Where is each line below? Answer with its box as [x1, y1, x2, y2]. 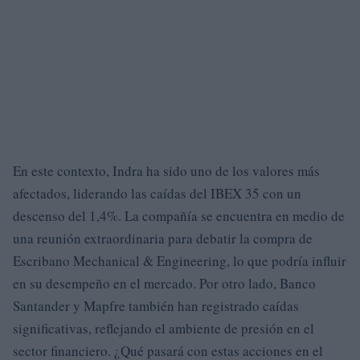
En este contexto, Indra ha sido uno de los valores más [13, 162, 320, 180]
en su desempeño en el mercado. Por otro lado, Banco [13, 274, 316, 292]
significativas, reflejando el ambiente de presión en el [13, 319, 314, 337]
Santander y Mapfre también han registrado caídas [13, 297, 299, 315]
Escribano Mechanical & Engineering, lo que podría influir [13, 252, 346, 270]
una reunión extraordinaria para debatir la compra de [13, 229, 313, 247]
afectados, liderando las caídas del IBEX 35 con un [13, 184, 301, 202]
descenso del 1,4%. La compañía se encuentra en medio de [13, 207, 345, 225]
